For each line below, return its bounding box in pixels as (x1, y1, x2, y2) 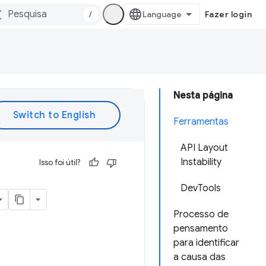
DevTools (180, 182, 221, 194)
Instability (180, 156, 221, 168)
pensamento (173, 223, 228, 235)
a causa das (173, 251, 226, 263)
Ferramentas (173, 116, 229, 128)
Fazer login (204, 9, 252, 20)
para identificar (173, 237, 239, 249)
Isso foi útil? (39, 157, 80, 167)
